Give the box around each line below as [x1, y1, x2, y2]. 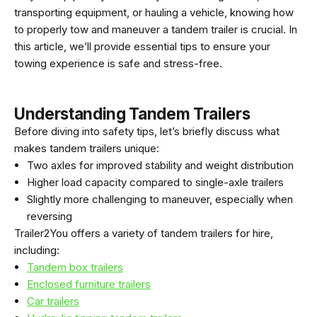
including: [14, 243, 59, 257]
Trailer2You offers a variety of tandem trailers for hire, [14, 226, 273, 240]
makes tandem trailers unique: [14, 141, 159, 155]
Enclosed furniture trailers [27, 277, 151, 291]
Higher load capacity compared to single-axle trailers [27, 175, 284, 189]
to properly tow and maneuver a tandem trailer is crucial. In [14, 22, 297, 36]
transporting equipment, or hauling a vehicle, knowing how [14, 5, 294, 19]
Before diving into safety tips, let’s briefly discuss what [14, 124, 279, 138]
